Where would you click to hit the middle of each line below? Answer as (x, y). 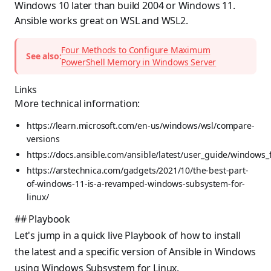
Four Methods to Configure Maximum (136, 50)
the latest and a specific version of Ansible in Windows (135, 252)
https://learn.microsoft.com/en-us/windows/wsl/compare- (141, 126)
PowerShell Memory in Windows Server (139, 62)
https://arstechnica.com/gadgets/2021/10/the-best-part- (138, 170)
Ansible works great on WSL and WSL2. (101, 21)
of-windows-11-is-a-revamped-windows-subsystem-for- (136, 184)
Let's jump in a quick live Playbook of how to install (128, 235)
